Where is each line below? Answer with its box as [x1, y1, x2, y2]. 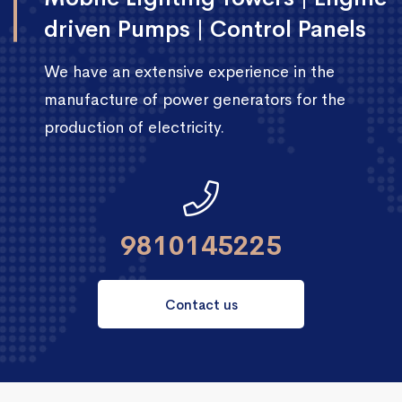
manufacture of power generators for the [44, 89, 345, 109]
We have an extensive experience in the [44, 61, 335, 82]
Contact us [164, 295, 238, 313]
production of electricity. [44, 117, 224, 137]
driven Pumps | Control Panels [44, 14, 366, 43]
